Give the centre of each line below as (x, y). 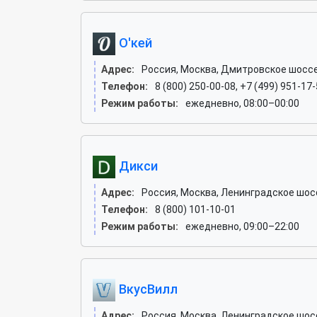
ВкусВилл (146, 289)
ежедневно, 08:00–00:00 (242, 103)
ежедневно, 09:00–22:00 (242, 226)
